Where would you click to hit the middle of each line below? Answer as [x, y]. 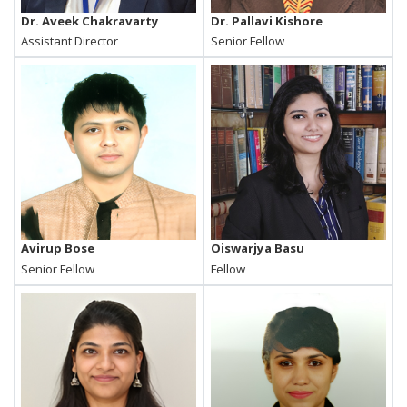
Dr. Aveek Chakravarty [90, 20]
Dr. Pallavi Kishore [267, 20]
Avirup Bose [58, 248]
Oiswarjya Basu [258, 248]
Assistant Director [70, 41]
